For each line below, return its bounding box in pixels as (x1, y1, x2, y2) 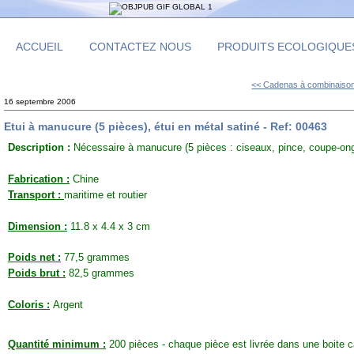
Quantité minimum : (8, 338, 106, 351)
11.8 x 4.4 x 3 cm (67, 220, 150, 233)
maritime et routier (64, 189, 147, 201)
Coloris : (8, 299, 50, 311)
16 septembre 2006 (4, 97, 76, 106)
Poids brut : (8, 267, 66, 280)
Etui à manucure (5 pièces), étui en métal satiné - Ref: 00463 (4, 119, 327, 133)
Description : (8, 141, 70, 154)
